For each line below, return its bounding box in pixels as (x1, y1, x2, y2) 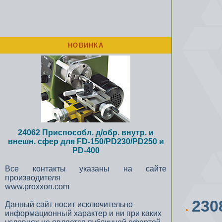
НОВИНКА (67, 42, 104, 49)
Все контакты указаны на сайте (5, 165, 166, 173)
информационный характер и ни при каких (5, 209, 162, 218)
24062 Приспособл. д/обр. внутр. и (18, 128, 154, 137)
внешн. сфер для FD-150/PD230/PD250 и (7, 137, 164, 146)
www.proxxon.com (5, 182, 69, 191)
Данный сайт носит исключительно (5, 200, 133, 209)
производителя (5, 173, 60, 182)
